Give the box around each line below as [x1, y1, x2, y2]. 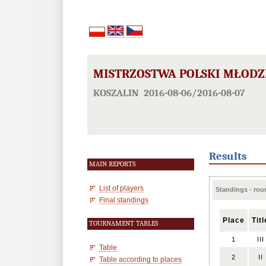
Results [209, 150, 246, 163]
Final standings [99, 196, 148, 204]
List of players [99, 184, 144, 192]
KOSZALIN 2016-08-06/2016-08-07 [93, 86, 245, 99]
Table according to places [99, 255, 182, 263]
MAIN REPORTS [89, 160, 135, 168]
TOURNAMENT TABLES [89, 220, 158, 227]
